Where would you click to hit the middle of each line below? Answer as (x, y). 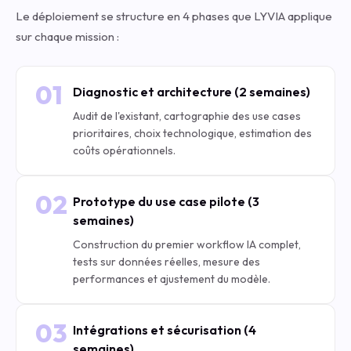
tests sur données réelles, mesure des (166, 262)
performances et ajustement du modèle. (172, 279)
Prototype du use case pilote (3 (166, 201)
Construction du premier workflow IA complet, (187, 244)
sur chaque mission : (67, 36)
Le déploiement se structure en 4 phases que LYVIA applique (174, 16)
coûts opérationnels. (124, 150)
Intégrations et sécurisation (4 (165, 330)
